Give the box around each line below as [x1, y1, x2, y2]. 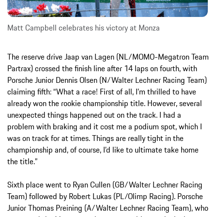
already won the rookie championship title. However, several [7, 97, 202, 109]
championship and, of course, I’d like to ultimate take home [7, 144, 199, 156]
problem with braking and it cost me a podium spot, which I [7, 121, 202, 133]
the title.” [7, 155, 37, 168]
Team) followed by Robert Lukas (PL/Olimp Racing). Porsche [7, 190, 203, 202]
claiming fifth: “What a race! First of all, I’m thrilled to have [7, 86, 196, 98]
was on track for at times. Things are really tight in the [7, 132, 184, 144]
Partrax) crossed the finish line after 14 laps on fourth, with [7, 62, 197, 75]
